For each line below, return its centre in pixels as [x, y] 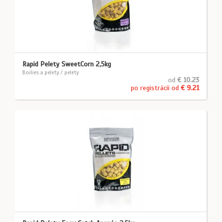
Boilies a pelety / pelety [51, 72]
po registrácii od [156, 88]
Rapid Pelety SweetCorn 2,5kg [67, 64]
